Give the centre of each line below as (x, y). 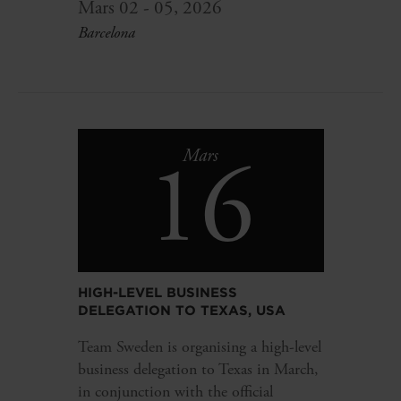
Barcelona (106, 33)
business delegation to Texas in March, (198, 370)
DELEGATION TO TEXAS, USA (181, 311)
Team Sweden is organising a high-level (199, 347)
